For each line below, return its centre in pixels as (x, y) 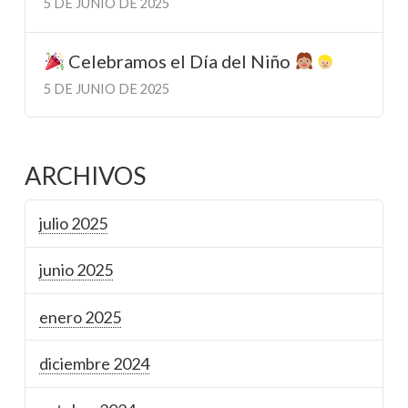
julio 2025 (74, 223)
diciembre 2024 (95, 363)
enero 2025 (81, 316)
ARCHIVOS (85, 175)
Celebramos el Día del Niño (179, 61)
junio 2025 (76, 270)
